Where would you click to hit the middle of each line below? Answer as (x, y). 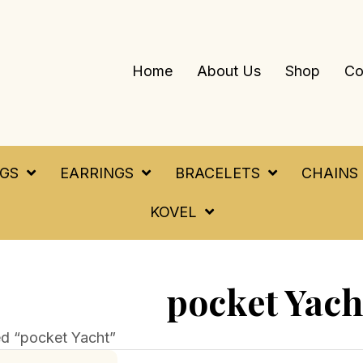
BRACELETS (218, 173)
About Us (229, 70)
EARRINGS (97, 173)
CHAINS (330, 173)
